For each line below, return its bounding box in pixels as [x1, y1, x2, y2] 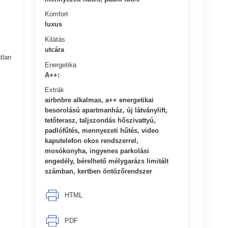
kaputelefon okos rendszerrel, [45, 136, 139, 145]
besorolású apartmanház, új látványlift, [45, 106, 168, 114]
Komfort [45, 10, 69, 18]
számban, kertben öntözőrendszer [45, 167, 153, 175]
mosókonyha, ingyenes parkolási [45, 147, 150, 155]
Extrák [45, 85, 65, 94]
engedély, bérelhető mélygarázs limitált [45, 157, 169, 165]
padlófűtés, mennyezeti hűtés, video [45, 126, 159, 134]
